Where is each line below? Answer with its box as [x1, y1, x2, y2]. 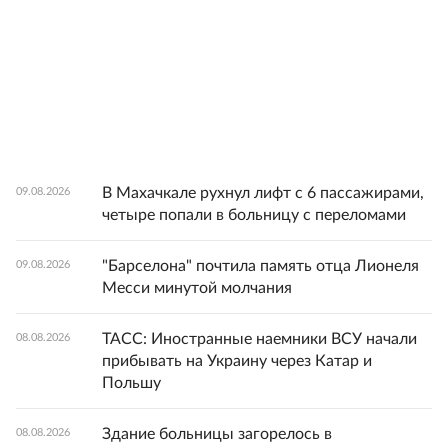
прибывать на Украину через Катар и [102, 353, 372, 369]
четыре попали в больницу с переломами [102, 207, 406, 223]
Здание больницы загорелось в [102, 426, 332, 442]
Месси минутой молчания [102, 280, 292, 296]
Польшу [102, 375, 161, 391]
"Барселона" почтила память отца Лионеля [102, 258, 419, 274]
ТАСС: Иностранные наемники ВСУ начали [102, 331, 417, 347]
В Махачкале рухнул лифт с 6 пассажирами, [102, 185, 424, 201]
